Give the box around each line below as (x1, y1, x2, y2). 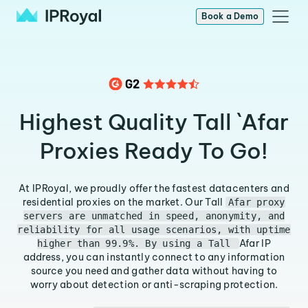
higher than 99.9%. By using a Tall (37, 238, 236, 249)
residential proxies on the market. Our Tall (23, 196, 225, 208)
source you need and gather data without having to (30, 265, 278, 277)
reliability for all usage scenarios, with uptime (17, 224, 291, 235)
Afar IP (239, 237, 271, 250)
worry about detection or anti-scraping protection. (30, 278, 278, 291)
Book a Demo (201, 11, 258, 21)
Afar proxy (228, 197, 285, 208)
